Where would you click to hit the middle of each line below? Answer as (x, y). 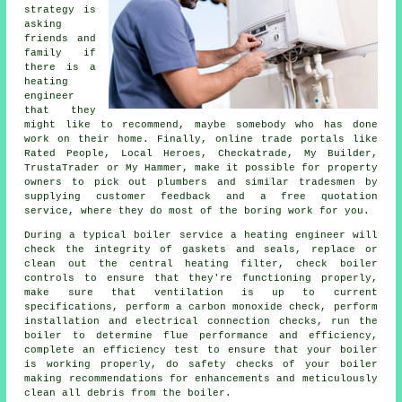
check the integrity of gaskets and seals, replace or (201, 249)
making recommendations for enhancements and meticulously (201, 378)
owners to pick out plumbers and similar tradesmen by (201, 182)
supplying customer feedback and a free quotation (201, 196)
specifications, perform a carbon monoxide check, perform (201, 306)
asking (44, 24)
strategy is (60, 9)
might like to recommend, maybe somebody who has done (201, 124)
